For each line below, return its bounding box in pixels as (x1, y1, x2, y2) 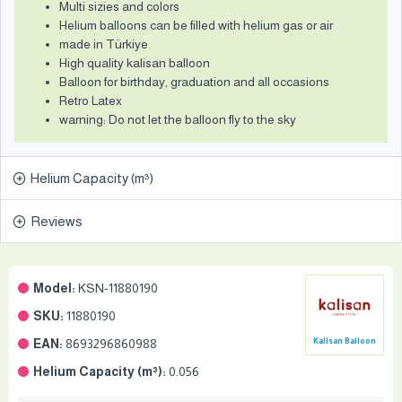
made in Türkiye (59, 37, 148, 51)
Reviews (31, 214, 83, 229)
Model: (33, 281, 75, 295)
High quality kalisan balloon (59, 56, 210, 70)
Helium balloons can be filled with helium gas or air (59, 18, 333, 32)
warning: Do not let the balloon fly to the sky (59, 112, 296, 127)
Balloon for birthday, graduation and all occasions (59, 74, 329, 89)
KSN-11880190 (78, 281, 158, 295)
